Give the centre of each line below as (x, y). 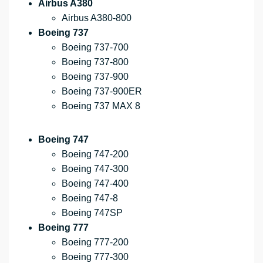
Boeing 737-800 (95, 62)
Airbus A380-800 (97, 18)
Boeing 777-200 (95, 242)
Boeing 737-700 (95, 48)
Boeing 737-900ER (102, 92)
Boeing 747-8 (90, 198)
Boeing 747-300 (95, 169)
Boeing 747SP (92, 213)
